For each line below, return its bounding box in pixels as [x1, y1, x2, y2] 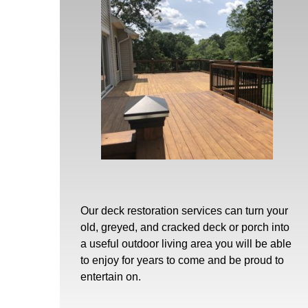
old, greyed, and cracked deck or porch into [80, 221, 289, 233]
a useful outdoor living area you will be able [80, 237, 291, 250]
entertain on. [80, 270, 141, 283]
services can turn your [179, 204, 288, 217]
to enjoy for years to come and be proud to [80, 254, 284, 266]
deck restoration [101, 204, 179, 217]
